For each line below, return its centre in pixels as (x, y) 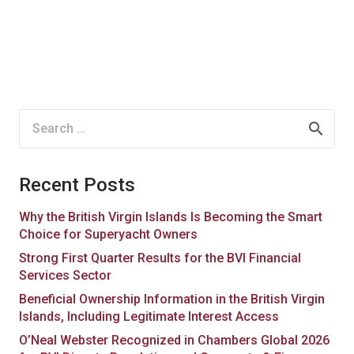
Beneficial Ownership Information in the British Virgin (172, 299)
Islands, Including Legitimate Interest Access (149, 316)
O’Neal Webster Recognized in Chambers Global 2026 (174, 340)
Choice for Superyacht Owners (108, 234)
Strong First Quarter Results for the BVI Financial (160, 258)
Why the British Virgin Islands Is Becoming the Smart (171, 217)
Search (39, 119)
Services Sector (65, 275)
